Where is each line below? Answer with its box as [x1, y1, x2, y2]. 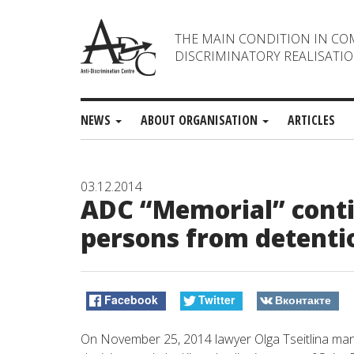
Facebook [104, 292, 159, 308]
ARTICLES [288, 111, 335, 129]
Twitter [198, 292, 235, 308]
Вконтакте [274, 292, 331, 308]
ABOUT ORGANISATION [141, 111, 261, 129]
